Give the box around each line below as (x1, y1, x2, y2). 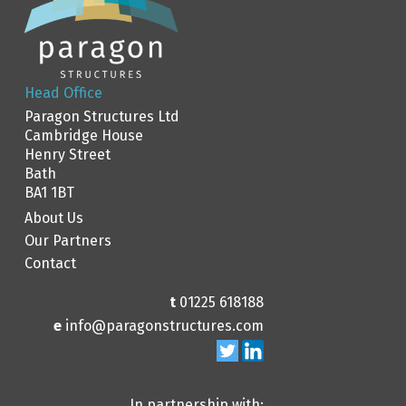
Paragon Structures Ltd (24, 108, 179, 126)
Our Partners (24, 232, 111, 250)
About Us (24, 209, 83, 227)
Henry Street (24, 146, 111, 164)
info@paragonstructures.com (65, 317, 264, 335)
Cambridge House (24, 127, 143, 145)
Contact (24, 255, 76, 273)
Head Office (24, 84, 102, 102)
